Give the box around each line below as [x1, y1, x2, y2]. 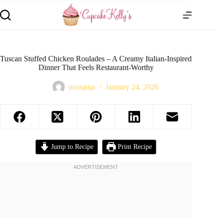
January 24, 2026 [106, 83, 159, 91]
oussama [69, 83, 95, 91]
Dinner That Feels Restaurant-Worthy [38, 63, 154, 72]
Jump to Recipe [49, 143, 94, 150]
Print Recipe [115, 143, 152, 150]
